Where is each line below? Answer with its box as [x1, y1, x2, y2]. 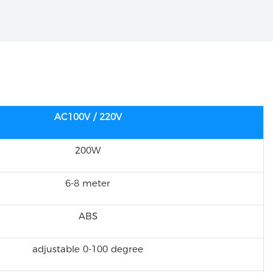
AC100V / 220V [54, 111, 122, 123]
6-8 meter [65, 177, 110, 190]
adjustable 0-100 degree [32, 243, 143, 255]
